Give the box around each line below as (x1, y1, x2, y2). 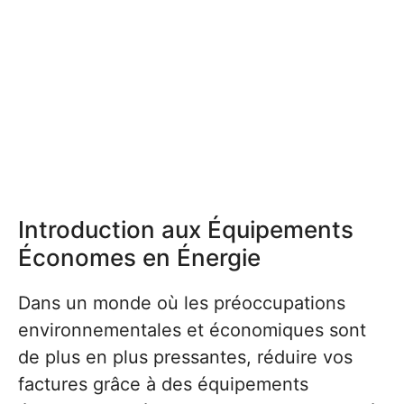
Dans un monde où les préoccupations (18, 291, 345, 314)
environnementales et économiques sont (18, 318, 366, 341)
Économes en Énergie (18, 243, 261, 271)
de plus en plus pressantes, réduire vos (18, 345, 353, 368)
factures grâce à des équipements (18, 372, 308, 395)
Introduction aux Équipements (18, 215, 353, 243)
